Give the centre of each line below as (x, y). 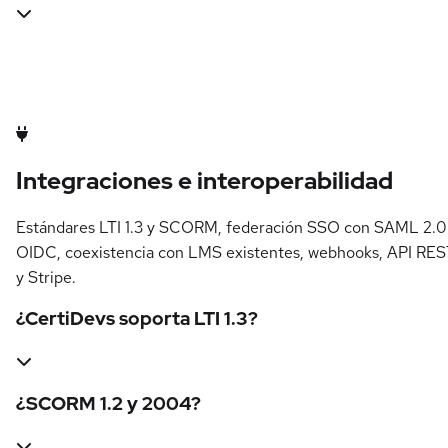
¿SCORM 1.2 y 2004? (108, 403)
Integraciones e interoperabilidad (204, 180)
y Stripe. (46, 277)
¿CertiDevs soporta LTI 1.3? (137, 319)
